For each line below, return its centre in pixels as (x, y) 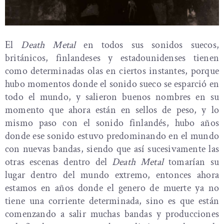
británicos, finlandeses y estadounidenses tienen (112, 58)
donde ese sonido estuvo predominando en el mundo (112, 136)
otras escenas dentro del (59, 162)
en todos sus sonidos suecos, (147, 45)
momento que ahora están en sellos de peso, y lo (112, 110)
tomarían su (191, 162)
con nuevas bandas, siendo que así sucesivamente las (112, 149)
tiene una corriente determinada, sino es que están (112, 201)
